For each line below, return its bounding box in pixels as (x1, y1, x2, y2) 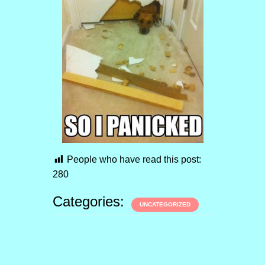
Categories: (52, 193, 128, 209)
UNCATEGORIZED (139, 201, 190, 208)
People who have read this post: (66, 154, 201, 164)
